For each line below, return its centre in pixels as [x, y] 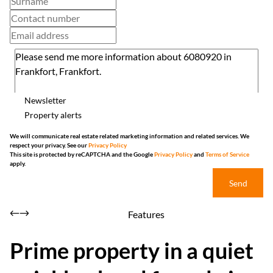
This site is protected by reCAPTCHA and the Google [82, 154]
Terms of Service [227, 154]
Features [146, 214]
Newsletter [45, 100]
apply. [18, 163]
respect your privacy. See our [49, 145]
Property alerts [53, 115]
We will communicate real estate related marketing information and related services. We [129, 136]
